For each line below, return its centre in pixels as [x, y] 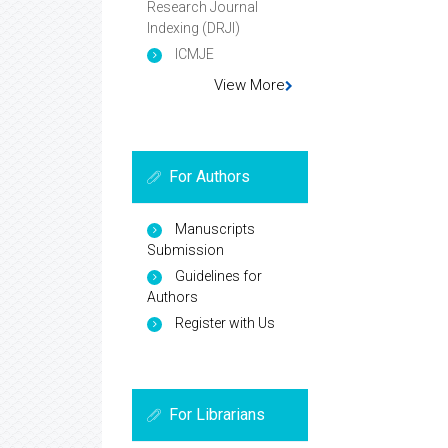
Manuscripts [215, 228]
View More [250, 84]
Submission [185, 249]
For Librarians [217, 414]
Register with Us [225, 322]
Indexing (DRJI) [193, 27]
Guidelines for [218, 275]
